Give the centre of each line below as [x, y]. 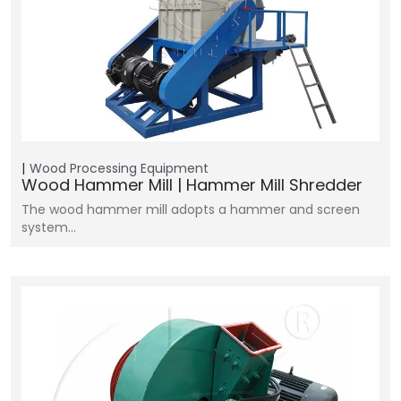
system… [49, 227]
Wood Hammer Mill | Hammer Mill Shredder [192, 185]
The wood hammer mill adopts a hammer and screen [191, 209]
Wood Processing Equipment [119, 168]
